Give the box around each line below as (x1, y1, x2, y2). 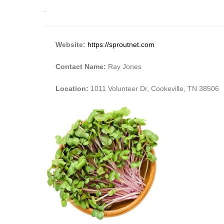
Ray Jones (108, 62, 141, 70)
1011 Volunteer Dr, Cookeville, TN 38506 (90, 84, 219, 92)
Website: (55, 40, 85, 48)
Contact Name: (55, 62, 108, 70)
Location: (55, 84, 90, 92)
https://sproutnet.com (87, 40, 154, 48)
